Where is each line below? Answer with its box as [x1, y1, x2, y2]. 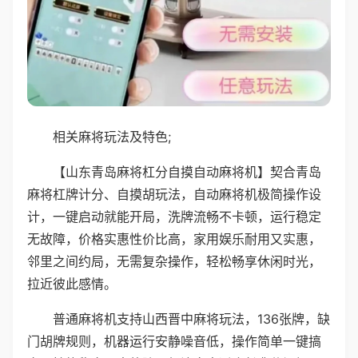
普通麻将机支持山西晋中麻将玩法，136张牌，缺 [53, 310, 330, 327]
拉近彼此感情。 [27, 275, 117, 292]
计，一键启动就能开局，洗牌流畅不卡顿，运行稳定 [27, 208, 321, 225]
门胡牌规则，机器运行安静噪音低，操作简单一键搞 [27, 332, 321, 349]
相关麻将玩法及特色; [53, 128, 171, 145]
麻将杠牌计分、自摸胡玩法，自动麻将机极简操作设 [27, 185, 321, 202]
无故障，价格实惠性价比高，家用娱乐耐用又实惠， [27, 230, 321, 247]
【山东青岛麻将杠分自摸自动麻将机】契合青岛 [53, 163, 321, 180]
